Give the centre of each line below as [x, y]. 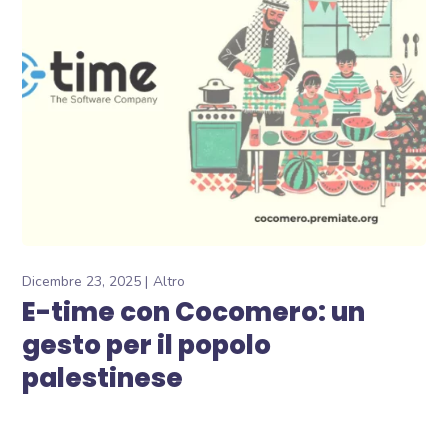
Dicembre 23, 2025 [82, 282]
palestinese [103, 378]
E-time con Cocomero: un [194, 312]
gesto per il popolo [147, 345]
